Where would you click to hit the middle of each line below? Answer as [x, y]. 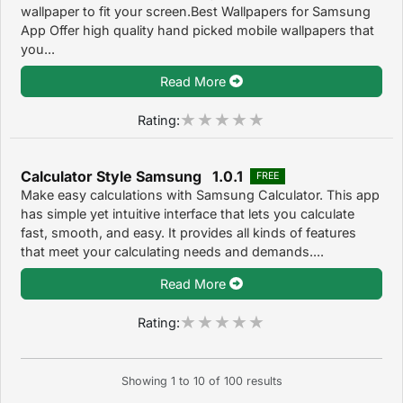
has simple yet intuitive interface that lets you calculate [188, 213]
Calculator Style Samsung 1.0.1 [132, 176]
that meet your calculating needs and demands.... [172, 251]
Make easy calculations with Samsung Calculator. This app [200, 194]
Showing [146, 381]
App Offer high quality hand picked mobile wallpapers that [197, 30]
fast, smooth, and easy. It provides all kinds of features [188, 232]
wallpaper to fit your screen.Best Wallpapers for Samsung [196, 11]
